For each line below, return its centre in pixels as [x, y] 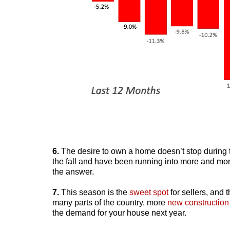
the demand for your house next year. [119, 213]
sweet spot [149, 193]
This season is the [94, 193]
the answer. [73, 172]
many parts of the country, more [110, 203]
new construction [198, 203]
